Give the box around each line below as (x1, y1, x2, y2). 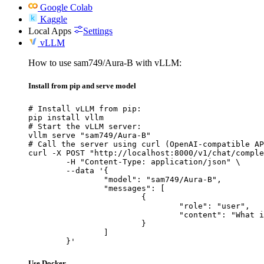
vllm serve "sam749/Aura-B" (28, 130, 151, 140)
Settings (83, 26, 113, 37)
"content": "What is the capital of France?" (28, 210, 179, 219)
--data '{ (28, 166, 66, 175)
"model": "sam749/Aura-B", (28, 174, 104, 184)
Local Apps (28, 26, 71, 37)
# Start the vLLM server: (28, 121, 141, 131)
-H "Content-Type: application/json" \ (28, 157, 66, 166)
